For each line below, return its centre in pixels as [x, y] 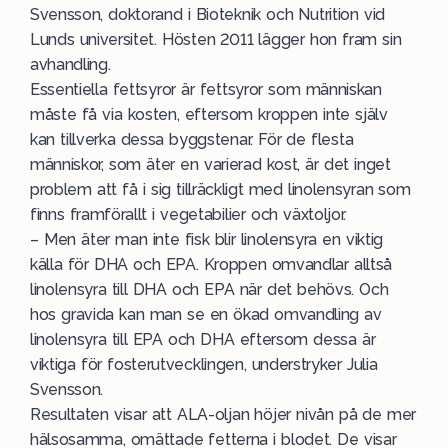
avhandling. [70, 64]
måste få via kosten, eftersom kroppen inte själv [209, 114]
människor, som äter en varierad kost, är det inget [210, 164]
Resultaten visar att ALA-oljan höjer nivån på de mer [223, 414]
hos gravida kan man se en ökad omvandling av [206, 314]
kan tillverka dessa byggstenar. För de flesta [192, 139]
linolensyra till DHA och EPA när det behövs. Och [209, 289]
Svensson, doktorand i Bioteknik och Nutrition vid [207, 14]
